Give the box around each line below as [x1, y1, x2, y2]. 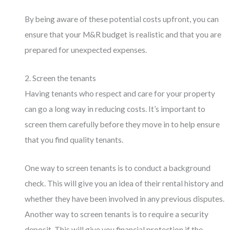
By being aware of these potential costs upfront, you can [25, 14, 219, 24]
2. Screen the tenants [25, 73, 97, 83]
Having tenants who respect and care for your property [25, 88, 216, 98]
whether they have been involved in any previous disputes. [25, 194, 225, 203]
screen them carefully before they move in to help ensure [25, 119, 220, 129]
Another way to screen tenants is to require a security [25, 209, 209, 219]
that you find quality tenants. [25, 135, 124, 144]
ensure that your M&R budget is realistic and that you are [25, 30, 222, 40]
